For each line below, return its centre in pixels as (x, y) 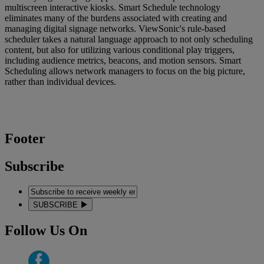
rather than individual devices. (60, 81)
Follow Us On (46, 231)
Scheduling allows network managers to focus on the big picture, (125, 71)
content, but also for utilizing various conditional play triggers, (120, 49)
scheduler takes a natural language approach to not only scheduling (129, 39)
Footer (25, 138)
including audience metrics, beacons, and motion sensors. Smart (123, 60)
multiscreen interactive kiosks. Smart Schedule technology (113, 7)
